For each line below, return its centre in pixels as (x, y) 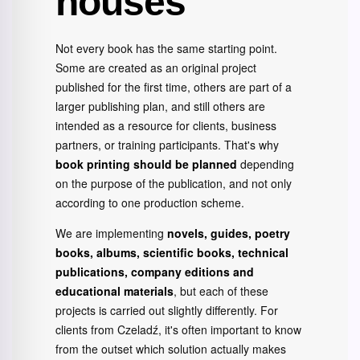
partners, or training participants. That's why (167, 145)
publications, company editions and (155, 272)
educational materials (115, 291)
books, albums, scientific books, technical (172, 252)
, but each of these (221, 291)
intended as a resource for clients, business (166, 125)
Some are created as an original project (156, 67)
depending (266, 164)
